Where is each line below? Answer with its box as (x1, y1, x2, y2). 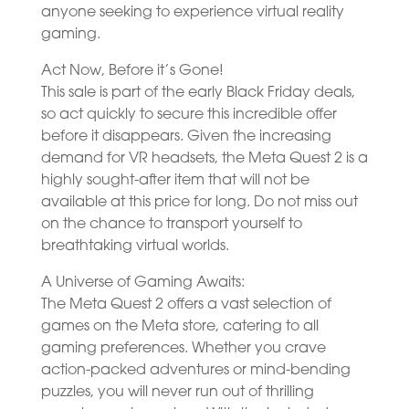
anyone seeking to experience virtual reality (40, 5, 344, 20)
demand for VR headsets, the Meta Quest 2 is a (40, 151, 368, 166)
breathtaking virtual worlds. (40, 238, 229, 254)
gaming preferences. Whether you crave (40, 341, 326, 356)
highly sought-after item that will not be (40, 173, 309, 188)
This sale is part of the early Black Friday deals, (40, 85, 355, 100)
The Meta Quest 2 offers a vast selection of (40, 297, 331, 312)
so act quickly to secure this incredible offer (40, 107, 337, 122)
